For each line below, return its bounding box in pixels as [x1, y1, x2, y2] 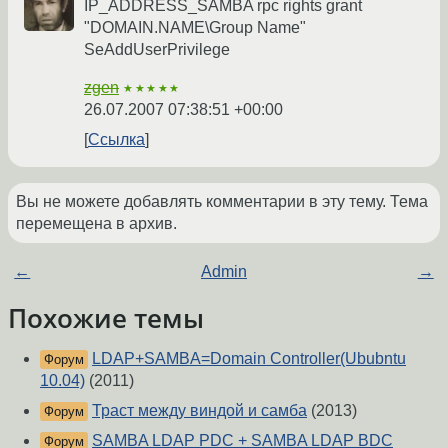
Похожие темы [8, 301, 204, 336]
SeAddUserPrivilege [84, 41, 230, 59]
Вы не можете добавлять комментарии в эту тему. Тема [16, 193, 428, 211]
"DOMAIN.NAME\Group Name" [84, 19, 306, 37]
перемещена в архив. [16, 215, 177, 233]
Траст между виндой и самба [92, 402, 307, 420]
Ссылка [88, 131, 145, 149]
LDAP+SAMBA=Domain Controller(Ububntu [92, 350, 406, 368]
